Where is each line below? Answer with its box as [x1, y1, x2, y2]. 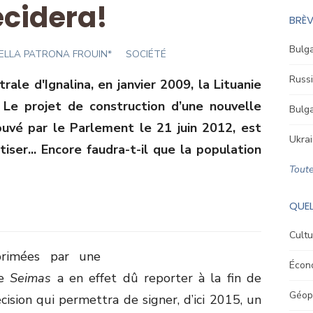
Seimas [10, 269, 52, 286]
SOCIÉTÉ [126, 47, 166, 61]
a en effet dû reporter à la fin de [51, 269, 262, 286]
